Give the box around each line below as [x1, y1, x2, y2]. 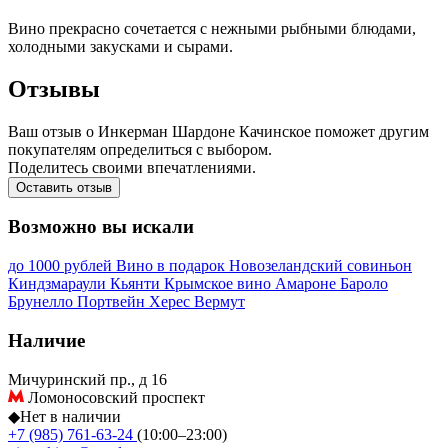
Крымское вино [164, 275, 275, 293]
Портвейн [77, 293, 149, 311]
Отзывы [8, 75, 100, 102]
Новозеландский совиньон [229, 257, 412, 275]
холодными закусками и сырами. [8, 37, 233, 55]
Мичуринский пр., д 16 [8, 370, 167, 388]
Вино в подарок [116, 257, 229, 275]
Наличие [8, 329, 85, 351]
